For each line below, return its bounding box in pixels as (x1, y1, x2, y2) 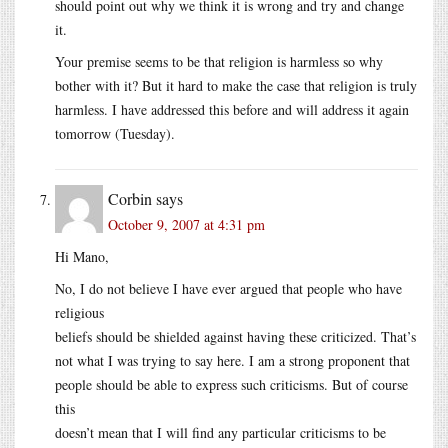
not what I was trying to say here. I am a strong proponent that (55, 350, 410, 370)
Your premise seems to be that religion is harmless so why (55, 51, 383, 71)
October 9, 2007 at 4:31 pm (108, 214, 265, 234)
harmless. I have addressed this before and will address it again (55, 99, 409, 119)
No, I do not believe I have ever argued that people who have (55, 278, 402, 298)
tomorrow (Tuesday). (55, 123, 175, 143)
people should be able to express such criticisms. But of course (55, 374, 408, 394)
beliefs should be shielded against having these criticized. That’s (55, 326, 416, 346)
